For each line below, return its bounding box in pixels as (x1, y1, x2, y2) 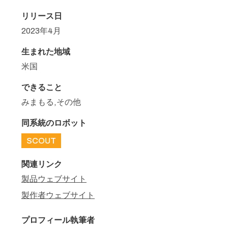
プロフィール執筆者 (21, 216, 95, 224)
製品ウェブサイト (21, 175, 87, 183)
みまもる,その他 (21, 98, 81, 106)
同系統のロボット (21, 119, 87, 127)
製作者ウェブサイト (21, 191, 95, 199)
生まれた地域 (21, 47, 70, 56)
